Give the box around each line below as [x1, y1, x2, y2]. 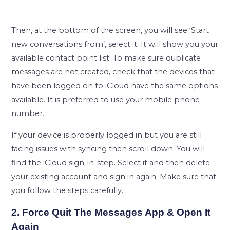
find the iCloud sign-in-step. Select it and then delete [11, 158, 210, 167]
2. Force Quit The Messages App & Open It [11, 207, 211, 218]
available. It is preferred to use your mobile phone [11, 95, 200, 104]
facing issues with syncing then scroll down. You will [11, 144, 205, 154]
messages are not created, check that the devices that [11, 67, 215, 76]
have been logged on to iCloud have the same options [11, 81, 218, 90]
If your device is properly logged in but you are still [11, 130, 202, 140]
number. [11, 109, 45, 118]
